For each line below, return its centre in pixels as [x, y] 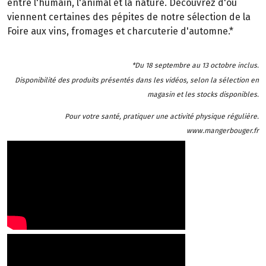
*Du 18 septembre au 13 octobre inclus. [195, 66]
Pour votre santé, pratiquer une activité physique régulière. [162, 116]
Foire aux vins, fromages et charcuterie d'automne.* [120, 31]
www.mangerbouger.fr [223, 130]
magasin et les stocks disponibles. [203, 94]
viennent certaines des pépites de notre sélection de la [129, 17]
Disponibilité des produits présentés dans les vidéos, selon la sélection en [137, 80]
